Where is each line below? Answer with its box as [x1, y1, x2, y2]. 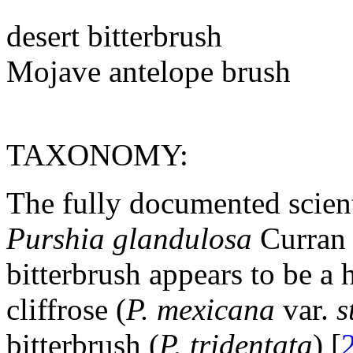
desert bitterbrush [6, 18, 222, 53]
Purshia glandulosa [6, 221, 260, 255]
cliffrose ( [6, 292, 126, 326]
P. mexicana [126, 292, 275, 326]
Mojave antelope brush [6, 54, 291, 88]
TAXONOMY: [6, 137, 188, 172]
